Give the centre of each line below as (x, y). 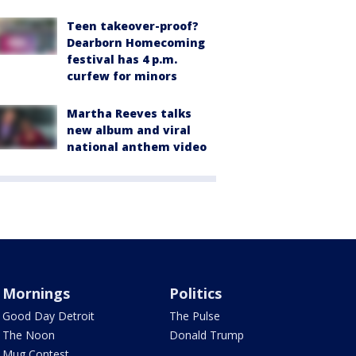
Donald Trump (207, 335)
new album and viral (129, 130)
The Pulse (195, 315)
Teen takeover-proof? (133, 25)
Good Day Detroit (48, 315)
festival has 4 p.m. (122, 59)
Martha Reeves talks (129, 113)
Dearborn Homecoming (136, 42)
